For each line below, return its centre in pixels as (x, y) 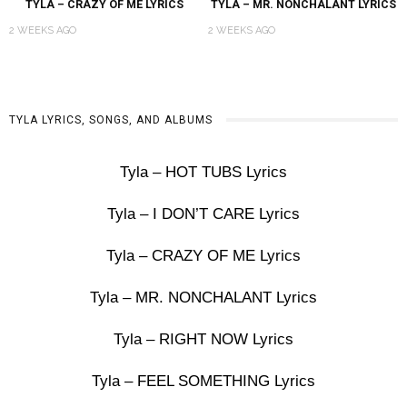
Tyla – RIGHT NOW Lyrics (203, 339)
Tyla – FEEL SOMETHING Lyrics (203, 381)
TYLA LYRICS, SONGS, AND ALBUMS (111, 119)
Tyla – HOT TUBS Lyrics (203, 172)
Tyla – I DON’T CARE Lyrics (203, 213)
